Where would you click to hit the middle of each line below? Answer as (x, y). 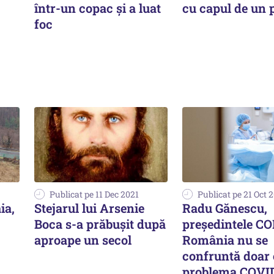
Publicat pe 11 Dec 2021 (94, 194)
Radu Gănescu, (225, 208)
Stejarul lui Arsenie (89, 208)
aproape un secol (83, 239)
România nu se (225, 239)
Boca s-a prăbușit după (100, 224)
